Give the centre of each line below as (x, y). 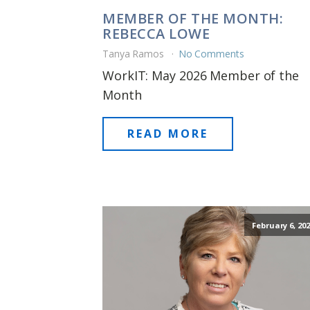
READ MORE (168, 133)
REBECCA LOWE (156, 33)
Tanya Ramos (135, 53)
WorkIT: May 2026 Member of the (201, 75)
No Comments (211, 53)
